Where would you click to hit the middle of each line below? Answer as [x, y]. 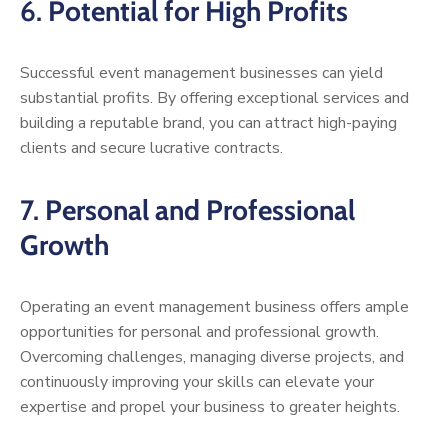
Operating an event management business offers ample [214, 307]
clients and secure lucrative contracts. [151, 148]
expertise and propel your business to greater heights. [210, 407]
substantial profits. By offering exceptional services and [214, 98]
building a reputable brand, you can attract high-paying [208, 123]
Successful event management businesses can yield [201, 73]
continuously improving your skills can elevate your [197, 382]
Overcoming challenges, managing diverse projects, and [212, 357]
